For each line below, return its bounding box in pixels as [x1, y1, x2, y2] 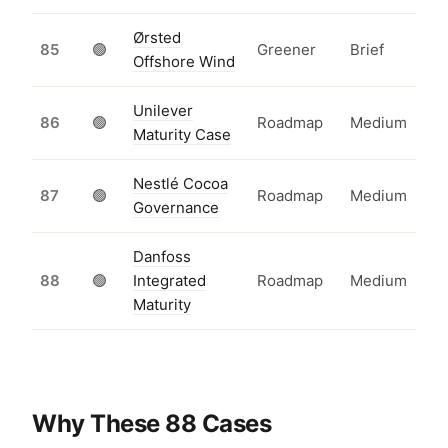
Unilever [133, 101, 193, 121]
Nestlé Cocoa [133, 174, 228, 194]
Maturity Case [133, 125, 231, 145]
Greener [257, 40, 316, 60]
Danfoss [133, 247, 191, 267]
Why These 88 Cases [32, 409, 272, 439]
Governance [133, 198, 219, 218]
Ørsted [133, 28, 181, 48]
